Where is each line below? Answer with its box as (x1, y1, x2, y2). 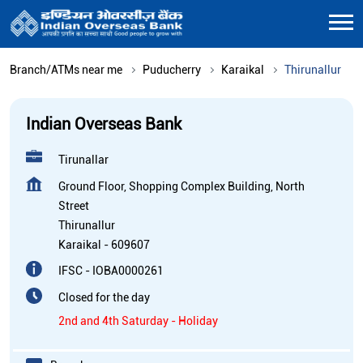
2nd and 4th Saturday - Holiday (58, 314, 218, 327)
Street (58, 199, 89, 212)
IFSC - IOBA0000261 (58, 263, 164, 277)
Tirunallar (58, 152, 109, 166)
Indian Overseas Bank (26, 113, 181, 134)
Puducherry (143, 62, 201, 76)
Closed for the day (58, 290, 150, 304)
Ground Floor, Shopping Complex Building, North (58, 179, 305, 193)
